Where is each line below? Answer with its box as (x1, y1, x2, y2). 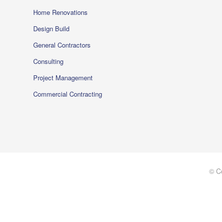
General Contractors (33, 40, 91, 50)
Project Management (33, 73, 93, 83)
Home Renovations (33, 7, 88, 17)
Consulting (33, 56, 63, 66)
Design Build (33, 24, 69, 34)
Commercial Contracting (33, 89, 102, 99)
